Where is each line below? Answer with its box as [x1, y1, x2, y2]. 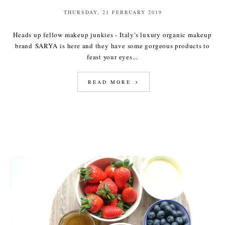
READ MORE [87, 78, 134, 86]
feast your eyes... [86, 52, 139, 62]
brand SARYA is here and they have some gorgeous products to [15, 41, 210, 51]
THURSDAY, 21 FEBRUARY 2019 [64, 9, 162, 16]
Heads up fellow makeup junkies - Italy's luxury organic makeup [13, 30, 212, 40]
